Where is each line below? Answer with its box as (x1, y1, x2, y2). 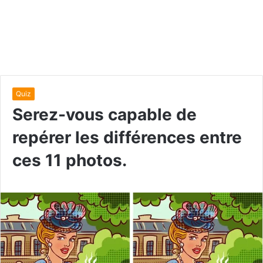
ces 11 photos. (12, 150, 127, 170)
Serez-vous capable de (12, 104, 197, 124)
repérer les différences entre (12, 127, 242, 147)
